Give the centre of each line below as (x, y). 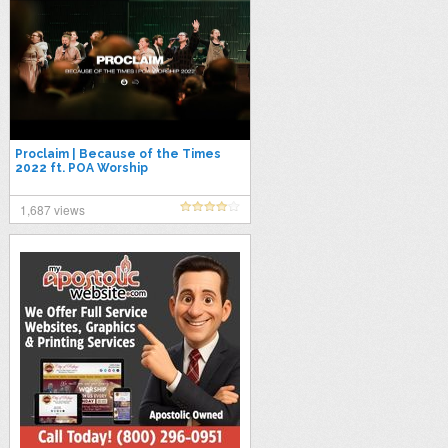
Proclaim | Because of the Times (117, 154)
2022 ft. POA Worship (81, 168)
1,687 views (52, 209)
